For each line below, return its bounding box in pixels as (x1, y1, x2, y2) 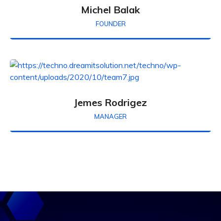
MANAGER (94, 112, 127, 121)
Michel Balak (81, 3, 140, 16)
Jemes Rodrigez (74, 96, 147, 109)
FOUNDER (95, 20, 126, 28)
